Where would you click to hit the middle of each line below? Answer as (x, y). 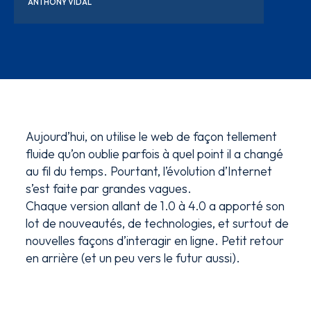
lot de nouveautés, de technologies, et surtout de (158, 223)
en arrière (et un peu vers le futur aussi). (133, 258)
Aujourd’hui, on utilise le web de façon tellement (152, 136)
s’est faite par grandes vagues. (109, 188)
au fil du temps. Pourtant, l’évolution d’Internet (149, 171)
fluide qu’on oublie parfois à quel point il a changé (155, 154)
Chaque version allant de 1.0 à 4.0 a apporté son (155, 206)
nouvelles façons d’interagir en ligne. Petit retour (155, 241)
